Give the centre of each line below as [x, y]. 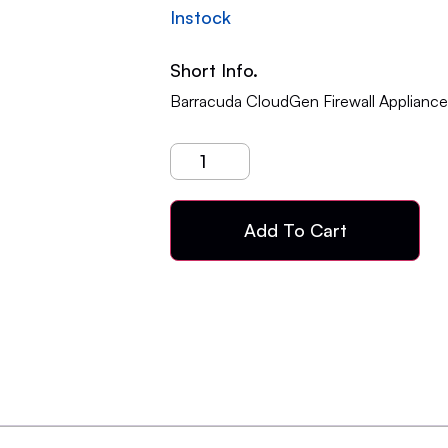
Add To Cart [295, 229]
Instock [200, 16]
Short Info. [214, 69]
